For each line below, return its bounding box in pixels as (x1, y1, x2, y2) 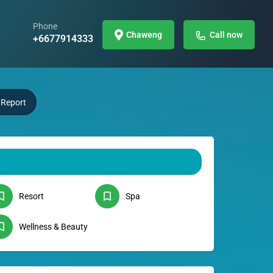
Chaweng (126, 30, 162, 40)
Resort (18, 191, 44, 202)
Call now (210, 30, 243, 40)
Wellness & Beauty (18, 222, 88, 232)
